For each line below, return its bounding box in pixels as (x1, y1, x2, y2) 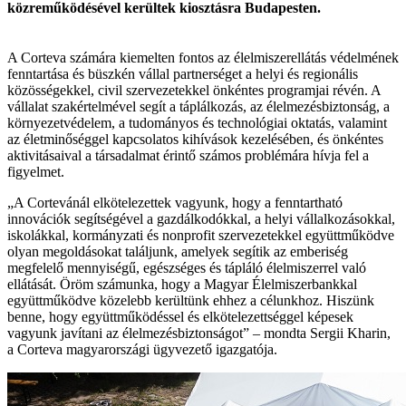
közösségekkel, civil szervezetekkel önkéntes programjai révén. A (7, 82, 381, 98)
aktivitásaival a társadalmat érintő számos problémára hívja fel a (7, 147, 369, 163)
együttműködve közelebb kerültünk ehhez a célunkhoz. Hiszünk (7, 292, 374, 308)
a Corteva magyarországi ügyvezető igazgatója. (7, 341, 277, 357)
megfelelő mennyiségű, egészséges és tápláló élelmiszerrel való (7, 259, 366, 275)
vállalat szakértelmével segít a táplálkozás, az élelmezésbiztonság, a (7, 98, 390, 114)
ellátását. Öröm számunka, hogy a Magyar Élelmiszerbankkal (7, 275, 357, 292)
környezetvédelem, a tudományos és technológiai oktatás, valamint (7, 114, 387, 130)
